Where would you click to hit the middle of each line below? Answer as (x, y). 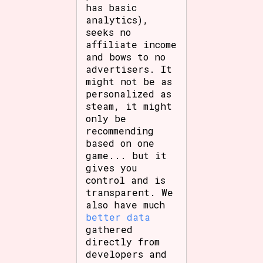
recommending (120, 130)
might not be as (129, 81)
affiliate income (131, 44)
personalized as (129, 93)
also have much (126, 204)
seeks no (109, 32)
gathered (109, 229)
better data (118, 217)
